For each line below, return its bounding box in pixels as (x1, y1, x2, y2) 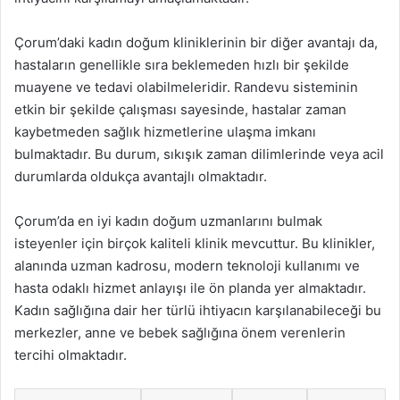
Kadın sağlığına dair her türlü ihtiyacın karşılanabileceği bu (14, 302, 381, 319)
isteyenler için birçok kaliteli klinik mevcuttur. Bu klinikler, (14, 235, 375, 252)
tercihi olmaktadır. (14, 346, 127, 363)
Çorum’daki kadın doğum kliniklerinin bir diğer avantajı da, (14, 34, 378, 51)
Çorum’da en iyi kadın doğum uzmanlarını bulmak (14, 212, 322, 229)
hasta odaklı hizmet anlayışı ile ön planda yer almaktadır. (14, 279, 366, 296)
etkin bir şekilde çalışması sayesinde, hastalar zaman (14, 101, 346, 118)
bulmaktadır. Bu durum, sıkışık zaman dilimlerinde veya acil (14, 146, 384, 162)
